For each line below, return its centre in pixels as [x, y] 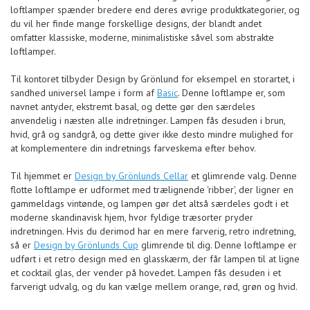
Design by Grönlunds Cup [86, 245]
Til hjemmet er [43, 176]
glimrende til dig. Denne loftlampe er [218, 245]
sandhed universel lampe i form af [84, 93]
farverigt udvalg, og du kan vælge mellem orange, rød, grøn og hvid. [154, 287]
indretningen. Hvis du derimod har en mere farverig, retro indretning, [153, 231]
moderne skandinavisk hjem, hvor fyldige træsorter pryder [132, 218]
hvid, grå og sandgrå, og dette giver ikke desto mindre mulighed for [152, 135]
